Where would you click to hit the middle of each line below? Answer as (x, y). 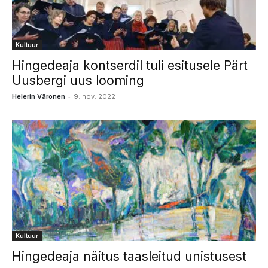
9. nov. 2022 (95, 97)
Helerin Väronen (39, 97)
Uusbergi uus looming (78, 81)
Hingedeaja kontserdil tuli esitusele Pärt (130, 66)
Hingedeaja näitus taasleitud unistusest (129, 256)
